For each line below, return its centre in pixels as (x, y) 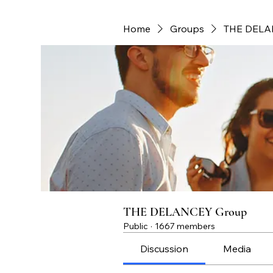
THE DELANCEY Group (185, 212)
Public (136, 226)
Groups (187, 29)
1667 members (185, 226)
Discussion (165, 249)
